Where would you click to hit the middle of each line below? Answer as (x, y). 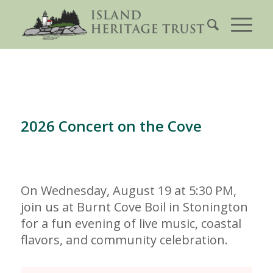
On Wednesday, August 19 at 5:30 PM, (128, 190)
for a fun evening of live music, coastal (131, 223)
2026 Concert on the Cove (111, 126)
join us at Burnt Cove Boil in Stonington (134, 207)
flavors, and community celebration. (124, 239)
